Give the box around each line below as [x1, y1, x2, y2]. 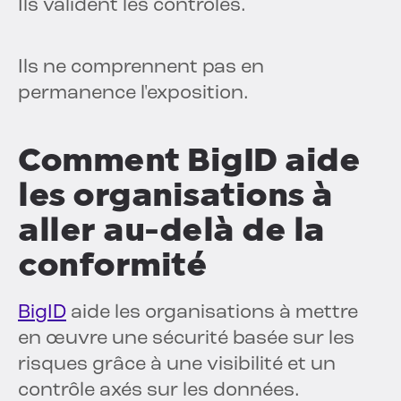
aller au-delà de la [18, 210, 325, 250]
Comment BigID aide [18, 141, 360, 180]
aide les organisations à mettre [66, 303, 358, 324]
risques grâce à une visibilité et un [18, 354, 336, 376]
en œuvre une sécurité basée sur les [18, 328, 354, 350]
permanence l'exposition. [18, 83, 249, 105]
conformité [18, 245, 207, 285]
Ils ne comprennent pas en [18, 57, 264, 79]
